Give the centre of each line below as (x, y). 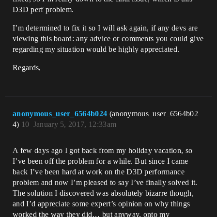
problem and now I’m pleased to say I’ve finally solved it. (105, 183)
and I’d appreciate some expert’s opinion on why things (101, 204)
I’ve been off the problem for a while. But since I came (101, 161)
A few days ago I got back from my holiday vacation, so (103, 151)
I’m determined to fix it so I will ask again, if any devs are (105, 28)
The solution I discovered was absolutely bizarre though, (103, 193)
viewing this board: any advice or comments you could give (108, 39)
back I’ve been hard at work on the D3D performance (99, 172)
